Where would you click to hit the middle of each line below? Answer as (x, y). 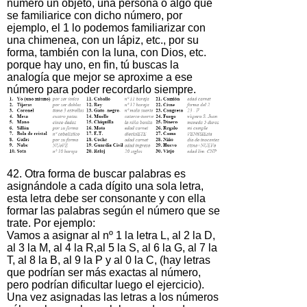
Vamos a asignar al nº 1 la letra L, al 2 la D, (111, 236)
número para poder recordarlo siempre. (101, 90)
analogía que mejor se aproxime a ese (100, 77)
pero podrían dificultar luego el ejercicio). (106, 285)
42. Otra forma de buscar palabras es (96, 174)
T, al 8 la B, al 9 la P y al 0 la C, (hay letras (109, 260)
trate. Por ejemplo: (51, 223)
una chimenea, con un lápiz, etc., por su (103, 40)
